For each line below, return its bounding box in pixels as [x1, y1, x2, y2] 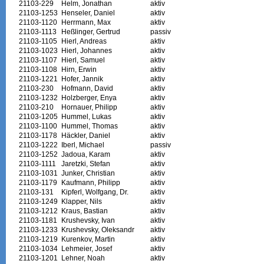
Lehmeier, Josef [61, 244, 112, 253]
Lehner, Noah [61, 253, 105, 262]
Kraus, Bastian [61, 206, 108, 215]
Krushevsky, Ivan [61, 216, 115, 225]
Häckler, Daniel [61, 131, 110, 140]
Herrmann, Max [61, 18, 111, 27]
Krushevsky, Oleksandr [61, 225, 134, 234]
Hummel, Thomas [61, 121, 118, 130]
